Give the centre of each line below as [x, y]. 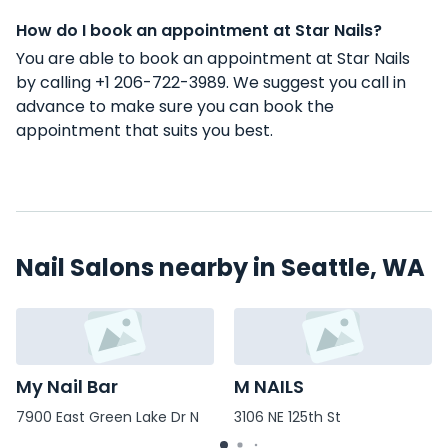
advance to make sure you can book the [175, 106]
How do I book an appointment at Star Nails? [199, 30]
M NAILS [269, 387]
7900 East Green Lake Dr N [107, 417]
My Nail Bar [67, 387]
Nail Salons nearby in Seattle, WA [220, 267]
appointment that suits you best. [144, 130]
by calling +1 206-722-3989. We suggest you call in [211, 82]
